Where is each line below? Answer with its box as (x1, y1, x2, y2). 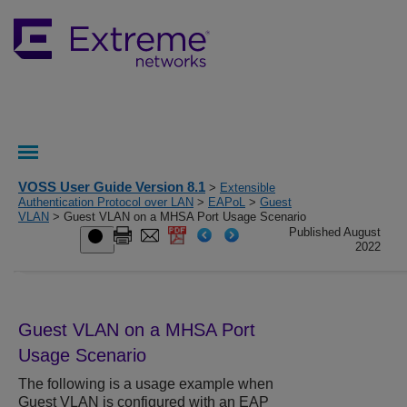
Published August (289, 225, 382, 239)
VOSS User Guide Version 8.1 (18, 179, 205, 194)
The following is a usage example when (18, 376, 273, 392)
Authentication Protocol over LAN (18, 195, 194, 209)
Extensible (220, 181, 275, 194)
